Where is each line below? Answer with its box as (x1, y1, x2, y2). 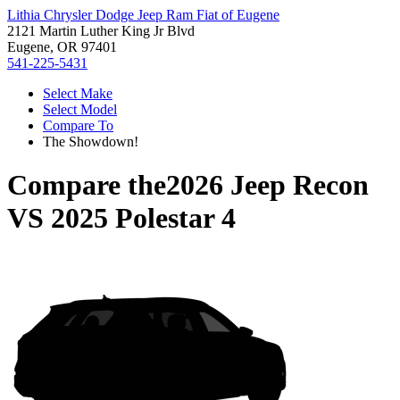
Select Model (43, 102, 117, 117)
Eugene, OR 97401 (7, 39, 117, 54)
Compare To (43, 118, 113, 133)
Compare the (7, 169, 166, 202)
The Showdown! (43, 134, 138, 149)
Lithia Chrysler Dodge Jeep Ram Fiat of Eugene (7, 7, 279, 22)
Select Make (43, 86, 112, 101)
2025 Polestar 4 (51, 202, 236, 235)
